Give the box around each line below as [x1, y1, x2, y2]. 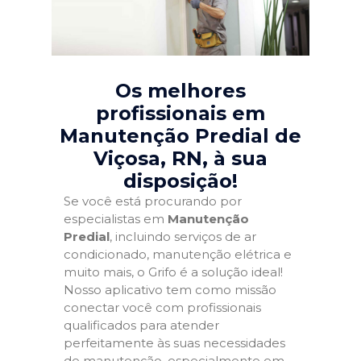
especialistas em [64, 211, 168, 227]
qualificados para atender [64, 317, 219, 334]
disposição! [123, 169, 238, 193]
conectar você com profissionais [64, 300, 261, 316]
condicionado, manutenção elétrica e [64, 247, 292, 263]
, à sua [202, 147, 268, 171]
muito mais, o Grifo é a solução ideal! [64, 264, 283, 280]
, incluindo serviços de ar [110, 229, 256, 245]
